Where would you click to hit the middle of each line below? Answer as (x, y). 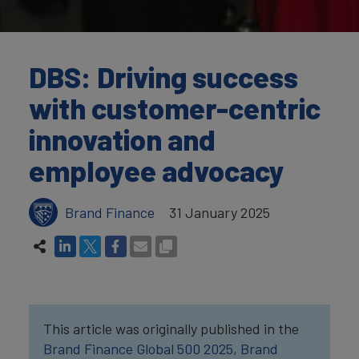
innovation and (122, 139)
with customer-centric (175, 108)
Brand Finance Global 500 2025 (138, 348)
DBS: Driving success (163, 77)
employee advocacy (157, 170)
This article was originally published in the (171, 328)
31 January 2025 (220, 212)
